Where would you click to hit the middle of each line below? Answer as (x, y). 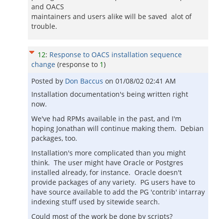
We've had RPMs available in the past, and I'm (106, 119)
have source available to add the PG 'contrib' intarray (118, 192)
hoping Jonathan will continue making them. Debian (118, 128)
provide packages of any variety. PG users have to (113, 182)
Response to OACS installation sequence (116, 55)
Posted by (48, 81)
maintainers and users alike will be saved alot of (111, 16)
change (43, 64)
